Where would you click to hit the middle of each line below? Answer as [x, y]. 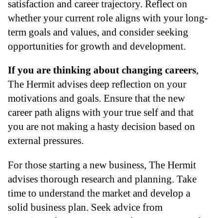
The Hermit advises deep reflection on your [97, 84]
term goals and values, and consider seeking [98, 32]
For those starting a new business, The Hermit [102, 165]
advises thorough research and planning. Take [102, 179]
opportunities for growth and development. [97, 46]
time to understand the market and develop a [99, 193]
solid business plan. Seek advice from [85, 207]
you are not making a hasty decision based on [101, 127]
